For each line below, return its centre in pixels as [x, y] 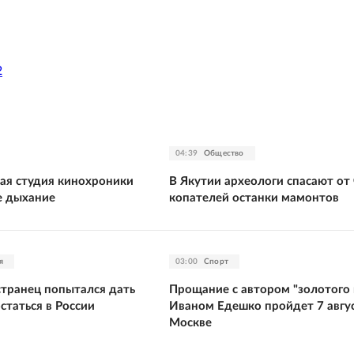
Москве [190, 322]
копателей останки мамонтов [254, 198]
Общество [224, 153]
